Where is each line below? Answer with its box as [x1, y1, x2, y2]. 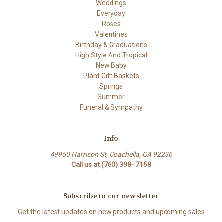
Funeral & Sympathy [79, 103, 143, 111]
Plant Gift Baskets [83, 72, 139, 80]
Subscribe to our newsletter [63, 191, 159, 201]
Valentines [94, 30, 128, 39]
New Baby [95, 61, 127, 70]
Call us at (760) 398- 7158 [71, 161, 151, 169]
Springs [99, 82, 123, 91]
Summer [97, 93, 125, 101]
